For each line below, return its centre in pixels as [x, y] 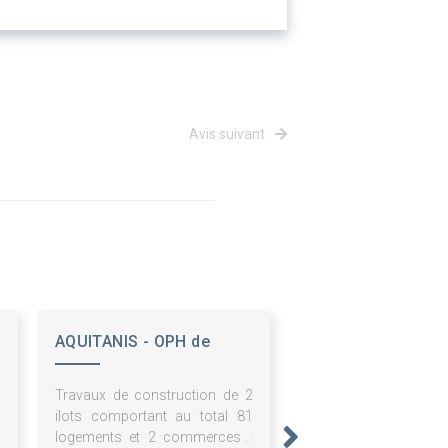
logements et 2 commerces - [153, 437]
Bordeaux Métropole [133, 372]
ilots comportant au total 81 [153, 416]
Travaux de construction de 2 [153, 395]
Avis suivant [228, 134]
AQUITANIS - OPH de [132, 342]
